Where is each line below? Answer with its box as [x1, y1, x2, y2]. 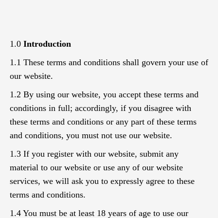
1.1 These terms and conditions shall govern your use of [10, 57, 208, 67]
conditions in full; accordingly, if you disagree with [10, 103, 191, 113]
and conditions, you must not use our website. [10, 130, 172, 140]
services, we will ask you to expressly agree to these [10, 176, 195, 186]
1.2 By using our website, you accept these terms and [10, 90, 199, 99]
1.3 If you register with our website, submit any [10, 149, 179, 159]
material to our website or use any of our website [10, 163, 183, 172]
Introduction [23, 39, 71, 49]
